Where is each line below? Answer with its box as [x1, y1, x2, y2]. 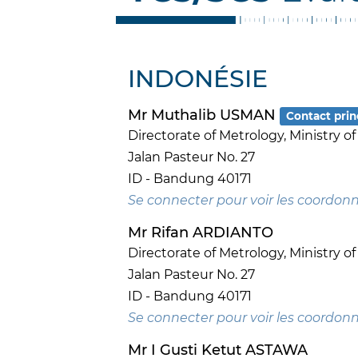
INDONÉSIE [128, 64, 268, 94]
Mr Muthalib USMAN [128, 106, 280, 125]
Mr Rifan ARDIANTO [128, 224, 273, 242]
